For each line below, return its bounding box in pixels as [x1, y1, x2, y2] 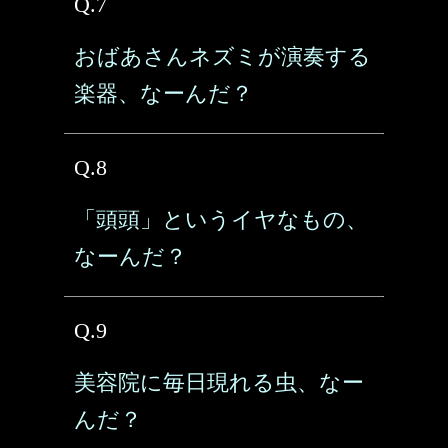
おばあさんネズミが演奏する [74, 44, 371, 69]
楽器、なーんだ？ [74, 81, 253, 106]
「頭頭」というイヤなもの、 [74, 207, 368, 232]
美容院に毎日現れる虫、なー [74, 370, 364, 395]
